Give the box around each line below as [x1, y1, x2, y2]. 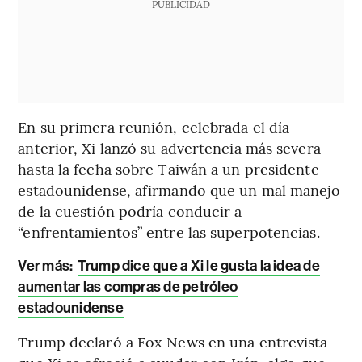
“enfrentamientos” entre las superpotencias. [18, 221, 320, 242]
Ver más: [18, 257, 74, 276]
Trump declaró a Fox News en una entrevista [18, 331, 328, 352]
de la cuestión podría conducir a [18, 200, 242, 221]
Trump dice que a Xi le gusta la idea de [77, 257, 320, 276]
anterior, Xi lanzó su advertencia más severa [18, 137, 321, 158]
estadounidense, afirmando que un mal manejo [18, 179, 340, 200]
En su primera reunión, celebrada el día [18, 116, 290, 137]
